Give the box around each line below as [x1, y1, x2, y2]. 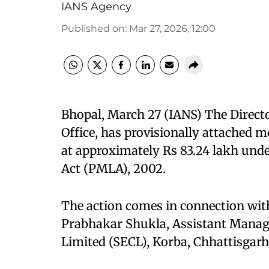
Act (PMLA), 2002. [61, 161, 166, 176]
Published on [61, 23, 125, 34]
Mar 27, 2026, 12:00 [129, 23, 216, 34]
